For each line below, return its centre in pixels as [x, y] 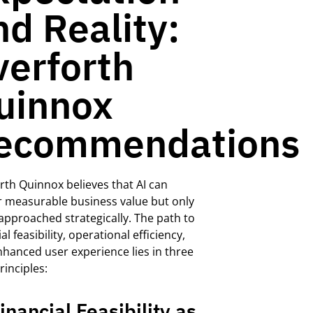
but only [172, 201]
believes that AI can [115, 184]
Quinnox [41, 184]
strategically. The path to [128, 218]
